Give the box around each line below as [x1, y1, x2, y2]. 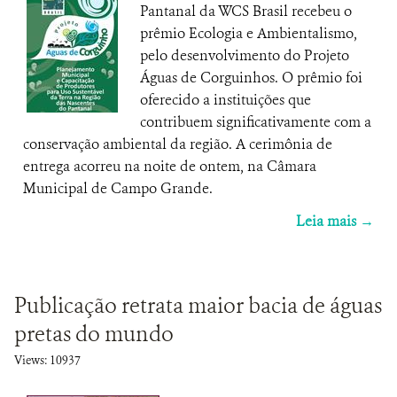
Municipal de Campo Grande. [23, 179, 213, 198]
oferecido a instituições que [140, 90, 311, 109]
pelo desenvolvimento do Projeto [140, 46, 349, 65]
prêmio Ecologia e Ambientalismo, [140, 24, 357, 43]
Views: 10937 [14, 353, 81, 368]
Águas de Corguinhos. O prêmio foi [140, 68, 362, 87]
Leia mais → [296, 212, 374, 230]
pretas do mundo [14, 320, 174, 348]
